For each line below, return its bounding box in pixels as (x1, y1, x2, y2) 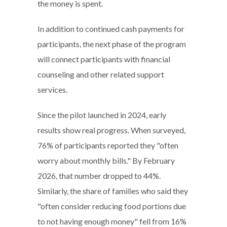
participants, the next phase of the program (37, 39, 186, 49)
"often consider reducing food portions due (37, 201, 186, 211)
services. (37, 84, 67, 94)
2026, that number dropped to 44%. (37, 170, 161, 180)
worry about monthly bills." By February (37, 155, 175, 165)
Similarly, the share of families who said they (37, 185, 188, 196)
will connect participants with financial (37, 54, 170, 64)
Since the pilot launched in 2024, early (37, 109, 166, 120)
